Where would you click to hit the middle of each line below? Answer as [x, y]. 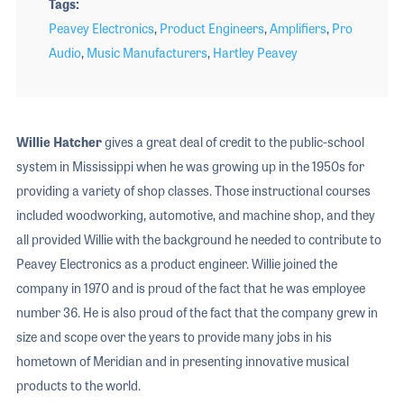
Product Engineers [211, 28]
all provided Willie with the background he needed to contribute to [198, 239]
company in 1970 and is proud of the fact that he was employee [190, 288]
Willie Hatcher [59, 142]
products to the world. [78, 386]
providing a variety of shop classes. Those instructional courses [193, 191]
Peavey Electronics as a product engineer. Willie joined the [176, 264]
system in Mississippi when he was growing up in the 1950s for [190, 166]
